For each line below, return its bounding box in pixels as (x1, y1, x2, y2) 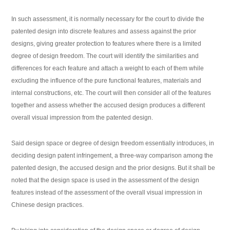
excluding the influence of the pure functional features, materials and (11, 77, 202, 85)
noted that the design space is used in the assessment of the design (11, 177, 200, 184)
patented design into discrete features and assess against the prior (11, 28, 197, 35)
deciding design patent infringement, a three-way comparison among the (11, 152, 214, 160)
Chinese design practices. (11, 201, 84, 209)
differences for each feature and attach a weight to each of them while (11, 65, 204, 72)
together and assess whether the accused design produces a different (11, 102, 205, 109)
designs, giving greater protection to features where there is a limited (11, 40, 202, 48)
